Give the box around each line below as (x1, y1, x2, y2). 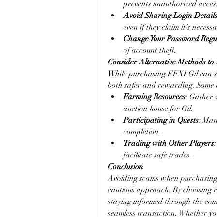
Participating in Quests (124, 115, 199, 125)
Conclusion (108, 162, 143, 171)
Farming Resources (124, 92, 186, 102)
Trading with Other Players (124, 139, 214, 148)
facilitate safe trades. (124, 150, 192, 160)
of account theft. (124, 46, 176, 55)
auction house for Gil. (124, 104, 193, 113)
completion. (124, 127, 161, 137)
